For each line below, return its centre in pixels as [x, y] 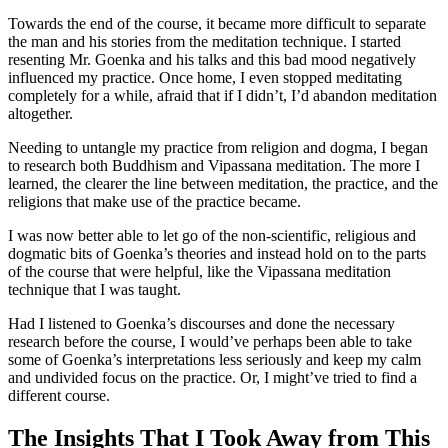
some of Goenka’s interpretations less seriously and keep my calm [214, 360]
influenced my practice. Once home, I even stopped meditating [205, 78]
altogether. [40, 114]
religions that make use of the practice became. [154, 202]
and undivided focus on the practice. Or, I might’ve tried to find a [212, 378]
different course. [59, 396]
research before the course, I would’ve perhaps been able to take [210, 342]
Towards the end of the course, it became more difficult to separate [217, 24]
